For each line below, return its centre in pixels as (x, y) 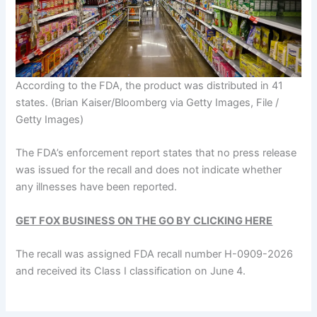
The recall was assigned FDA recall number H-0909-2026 (155, 254)
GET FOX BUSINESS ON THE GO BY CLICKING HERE (144, 220)
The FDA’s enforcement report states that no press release (156, 153)
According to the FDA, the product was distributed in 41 (150, 86)
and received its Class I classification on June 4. (131, 271)
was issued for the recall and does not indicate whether (149, 170)
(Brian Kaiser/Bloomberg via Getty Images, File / (164, 103)
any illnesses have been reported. (97, 187)
